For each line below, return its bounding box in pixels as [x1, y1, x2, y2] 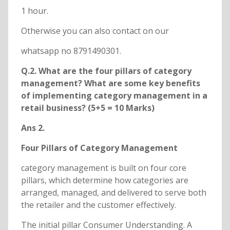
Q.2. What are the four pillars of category [21, 65, 191, 77]
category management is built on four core [21, 162, 186, 174]
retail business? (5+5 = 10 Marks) [21, 102, 155, 114]
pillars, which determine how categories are [21, 175, 188, 186]
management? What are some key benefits [21, 78, 200, 89]
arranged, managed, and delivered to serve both [21, 187, 206, 199]
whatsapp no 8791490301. [21, 45, 121, 57]
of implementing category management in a [21, 90, 207, 102]
